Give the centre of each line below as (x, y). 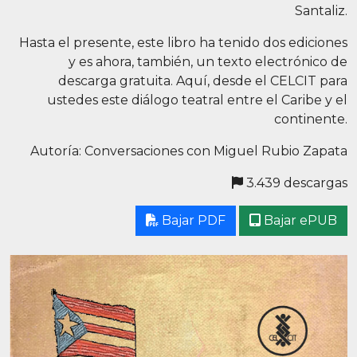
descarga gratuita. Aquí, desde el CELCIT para (203, 81)
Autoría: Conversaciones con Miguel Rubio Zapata (189, 151)
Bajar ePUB (299, 220)
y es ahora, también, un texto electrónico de (208, 62)
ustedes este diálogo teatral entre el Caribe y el (197, 100)
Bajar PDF (192, 220)
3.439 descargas (295, 183)
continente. (311, 119)
